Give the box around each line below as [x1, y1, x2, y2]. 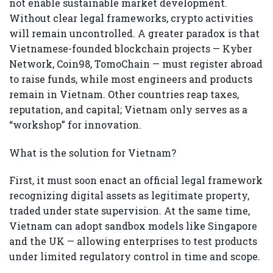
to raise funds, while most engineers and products [9, 72, 252, 85]
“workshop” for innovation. [9, 118, 141, 131]
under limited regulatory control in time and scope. [9, 250, 260, 263]
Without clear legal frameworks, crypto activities [9, 11, 253, 24]
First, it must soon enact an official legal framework [9, 174, 263, 187]
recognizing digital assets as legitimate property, [9, 189, 249, 202]
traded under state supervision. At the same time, [9, 204, 250, 218]
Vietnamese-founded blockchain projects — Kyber [9, 41, 252, 55]
